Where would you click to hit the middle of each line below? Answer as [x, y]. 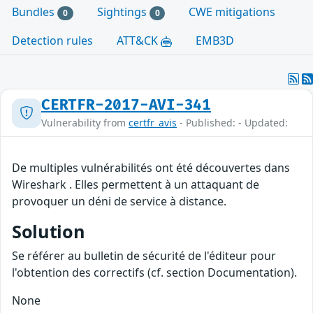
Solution [49, 232]
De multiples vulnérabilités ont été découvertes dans [151, 168]
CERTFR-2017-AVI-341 [126, 105]
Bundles [35, 12]
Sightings [123, 12]
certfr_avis [153, 123]
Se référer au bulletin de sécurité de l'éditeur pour [144, 256]
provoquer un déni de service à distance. [119, 202]
